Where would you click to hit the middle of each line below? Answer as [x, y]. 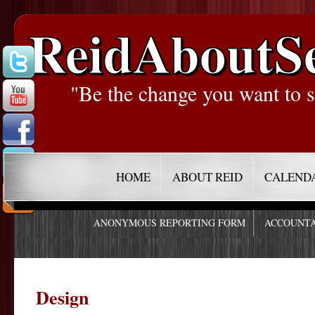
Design [62, 297]
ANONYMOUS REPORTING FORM [170, 223]
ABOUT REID [208, 177]
